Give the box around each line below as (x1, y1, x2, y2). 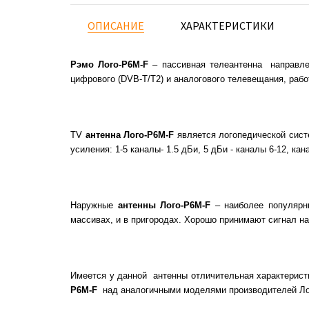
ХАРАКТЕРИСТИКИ (181, 19, 275, 32)
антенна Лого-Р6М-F (85, 130, 175, 140)
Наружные (70, 200, 118, 210)
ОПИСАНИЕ (88, 19, 144, 32)
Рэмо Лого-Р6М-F (70, 59, 149, 70)
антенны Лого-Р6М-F (117, 200, 211, 210)
